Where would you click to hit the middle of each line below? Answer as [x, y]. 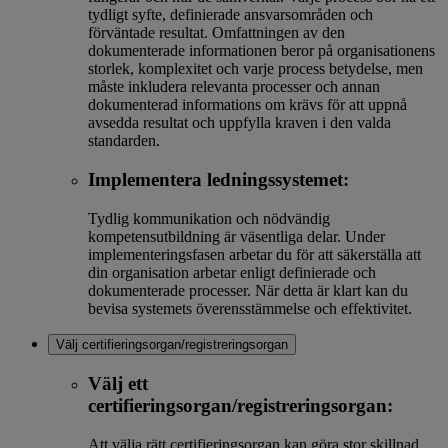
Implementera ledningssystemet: [218, 179]
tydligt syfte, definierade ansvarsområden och [230, 15]
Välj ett [118, 384]
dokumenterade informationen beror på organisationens [261, 51]
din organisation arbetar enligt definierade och [232, 272]
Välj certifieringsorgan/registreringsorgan [172, 344]
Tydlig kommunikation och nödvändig [209, 218]
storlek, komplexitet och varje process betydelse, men [255, 69]
